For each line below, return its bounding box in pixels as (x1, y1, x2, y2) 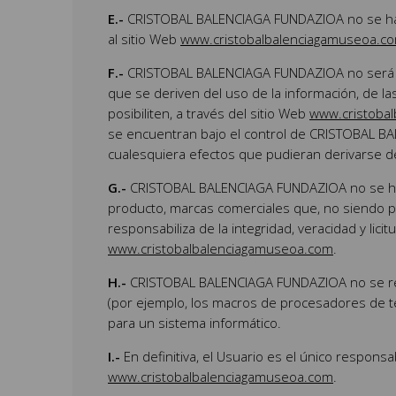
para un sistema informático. (108, 314, 281, 332)
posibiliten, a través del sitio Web (108, 104, 309, 123)
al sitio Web (108, 30, 180, 49)
